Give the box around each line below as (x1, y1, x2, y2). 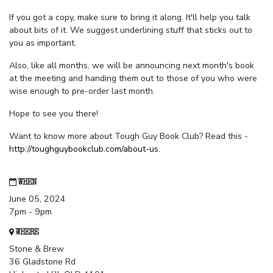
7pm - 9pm (9, 206, 52, 218)
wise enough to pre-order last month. (9, 85, 155, 97)
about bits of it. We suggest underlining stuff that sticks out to (9, 24, 252, 37)
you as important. (9, 37, 76, 49)
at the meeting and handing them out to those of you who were (9, 73, 257, 85)
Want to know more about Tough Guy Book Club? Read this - (9, 130, 248, 143)
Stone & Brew (9, 243, 64, 255)
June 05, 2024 (9, 193, 66, 205)
